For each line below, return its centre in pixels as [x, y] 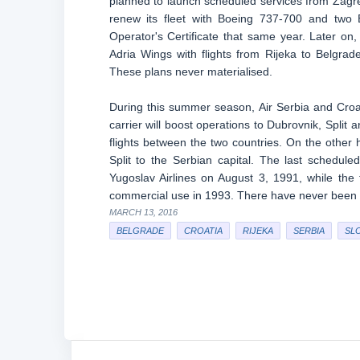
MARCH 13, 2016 [143, 212]
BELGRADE [140, 231]
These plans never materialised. [190, 72]
